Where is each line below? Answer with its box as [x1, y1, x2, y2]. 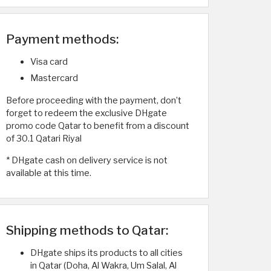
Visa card [30, 56, 68, 67]
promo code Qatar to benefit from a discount [6, 120, 189, 131]
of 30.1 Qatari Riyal [6, 133, 82, 144]
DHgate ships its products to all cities [30, 247, 183, 258]
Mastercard [30, 73, 78, 83]
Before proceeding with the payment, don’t [6, 95, 181, 106]
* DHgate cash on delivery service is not [6, 155, 168, 166]
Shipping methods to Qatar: [6, 223, 168, 238]
